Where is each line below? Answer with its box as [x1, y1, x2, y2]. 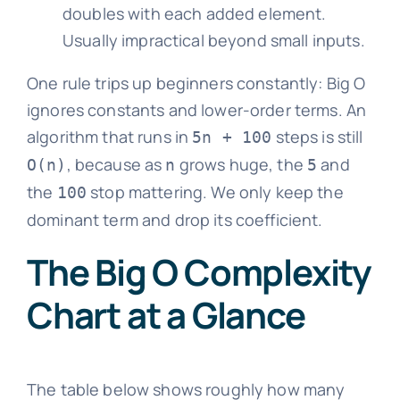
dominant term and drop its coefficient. [26, 209, 323, 231]
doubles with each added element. [62, 3, 327, 25]
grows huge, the [175, 154, 308, 176]
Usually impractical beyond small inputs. [62, 29, 365, 52]
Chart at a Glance [26, 290, 305, 340]
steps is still [271, 126, 363, 148]
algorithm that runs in [26, 126, 193, 148]
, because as [66, 154, 166, 176]
